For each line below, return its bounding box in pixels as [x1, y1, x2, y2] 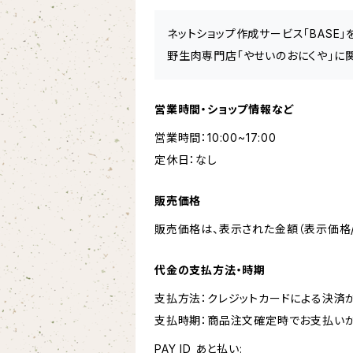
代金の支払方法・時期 [154, 263, 266, 277]
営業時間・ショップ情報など [154, 102, 295, 116]
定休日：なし [154, 153, 217, 166]
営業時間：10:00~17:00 [154, 131, 288, 144]
